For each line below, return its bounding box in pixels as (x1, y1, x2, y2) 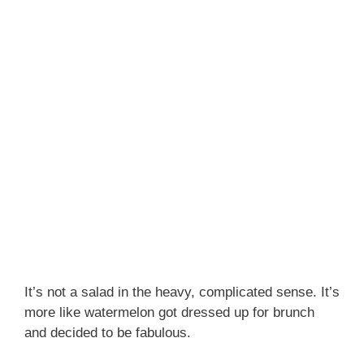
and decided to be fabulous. (24, 324, 191, 340)
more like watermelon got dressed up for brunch (24, 304, 314, 320)
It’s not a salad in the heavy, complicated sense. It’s (24, 284, 340, 300)
